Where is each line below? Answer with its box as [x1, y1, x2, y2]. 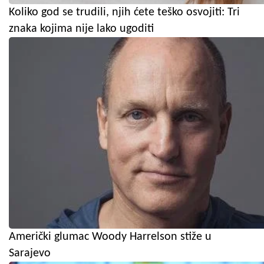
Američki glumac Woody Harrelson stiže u [9, 230, 212, 243]
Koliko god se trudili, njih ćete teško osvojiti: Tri [9, 6, 240, 18]
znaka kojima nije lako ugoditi [9, 22, 154, 35]
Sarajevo [9, 247, 51, 259]
